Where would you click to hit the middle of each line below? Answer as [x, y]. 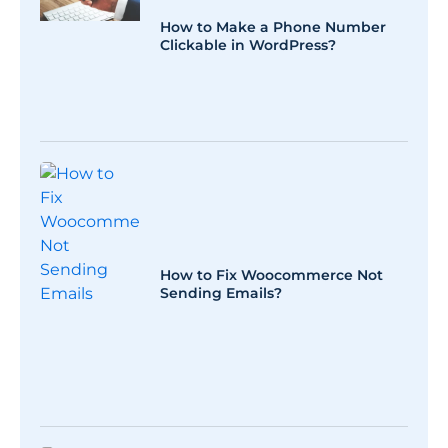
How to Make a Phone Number [273, 27]
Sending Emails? [221, 293]
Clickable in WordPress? [248, 45]
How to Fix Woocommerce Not [271, 275]
